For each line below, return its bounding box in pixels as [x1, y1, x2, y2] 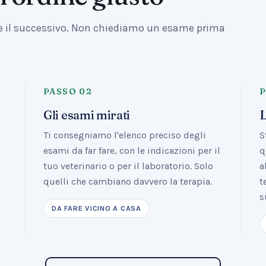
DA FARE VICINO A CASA [52, 204, 141, 213]
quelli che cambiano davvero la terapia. [43, 176, 212, 187]
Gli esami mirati [43, 107, 131, 122]
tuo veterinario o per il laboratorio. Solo [43, 160, 213, 172]
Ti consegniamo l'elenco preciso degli [43, 129, 206, 141]
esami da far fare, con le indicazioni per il [43, 145, 220, 156]
